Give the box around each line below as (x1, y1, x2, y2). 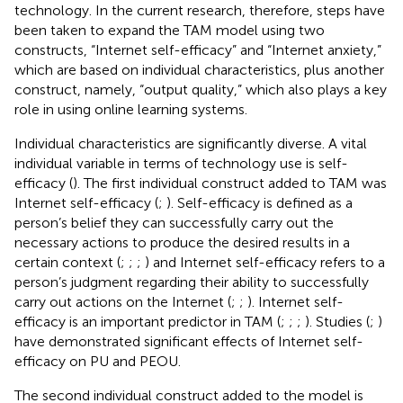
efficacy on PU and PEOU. (14, 352, 181, 370)
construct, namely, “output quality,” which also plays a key (14, 80, 387, 98)
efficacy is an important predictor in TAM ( (14, 312, 281, 330)
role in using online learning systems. (14, 100, 247, 118)
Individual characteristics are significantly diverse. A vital (14, 134, 367, 152)
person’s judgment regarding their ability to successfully (14, 273, 369, 291)
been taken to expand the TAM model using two (14, 21, 325, 39)
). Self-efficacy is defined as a (166, 193, 353, 211)
